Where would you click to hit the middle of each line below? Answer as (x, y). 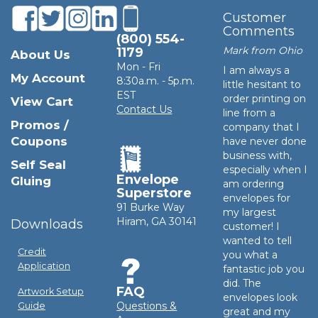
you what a (250, 254)
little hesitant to (262, 84)
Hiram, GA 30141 (157, 221)
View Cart (42, 101)
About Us (40, 54)
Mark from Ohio (262, 50)
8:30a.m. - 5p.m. (156, 81)
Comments (258, 31)
